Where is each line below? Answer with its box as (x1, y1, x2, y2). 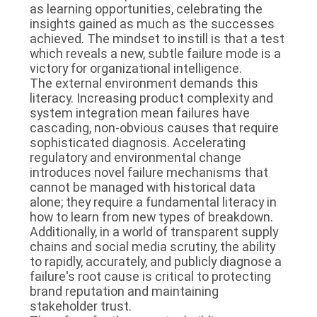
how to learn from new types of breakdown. (29, 209, 273, 224)
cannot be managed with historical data (29, 179, 255, 195)
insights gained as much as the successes (29, 16, 275, 31)
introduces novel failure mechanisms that (29, 164, 268, 180)
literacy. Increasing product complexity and (29, 90, 273, 105)
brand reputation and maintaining (29, 283, 219, 299)
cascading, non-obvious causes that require (29, 120, 279, 135)
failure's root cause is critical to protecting (29, 268, 271, 284)
